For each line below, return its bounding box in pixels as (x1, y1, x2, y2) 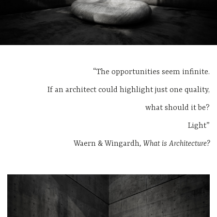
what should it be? (145, 104, 210, 113)
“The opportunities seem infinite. (93, 68, 210, 77)
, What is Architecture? (139, 139, 210, 149)
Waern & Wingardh (74, 139, 139, 149)
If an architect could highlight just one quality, (47, 86, 210, 95)
